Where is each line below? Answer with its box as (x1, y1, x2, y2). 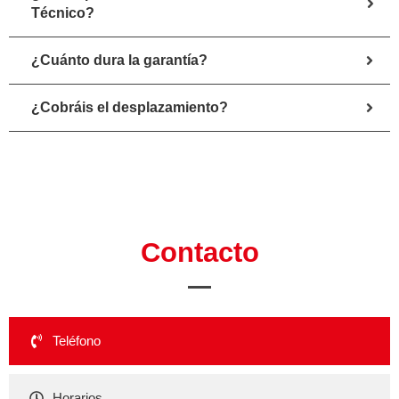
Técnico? (31, 4, 94, 20)
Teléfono (52, 332, 101, 348)
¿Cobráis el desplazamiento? (31, 99, 228, 115)
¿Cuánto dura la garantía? (31, 52, 208, 68)
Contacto (140, 236, 259, 268)
